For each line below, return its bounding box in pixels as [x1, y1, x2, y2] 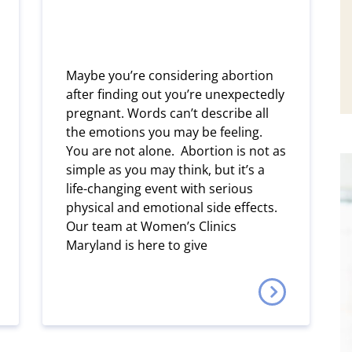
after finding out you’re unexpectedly [66, 85, 284, 103]
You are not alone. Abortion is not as [66, 141, 286, 159]
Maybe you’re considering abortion [66, 66, 273, 84]
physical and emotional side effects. [66, 198, 277, 216]
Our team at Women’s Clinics [66, 217, 236, 235]
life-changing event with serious [66, 179, 253, 197]
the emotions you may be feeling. [66, 123, 262, 141]
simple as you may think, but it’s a [66, 160, 265, 178]
